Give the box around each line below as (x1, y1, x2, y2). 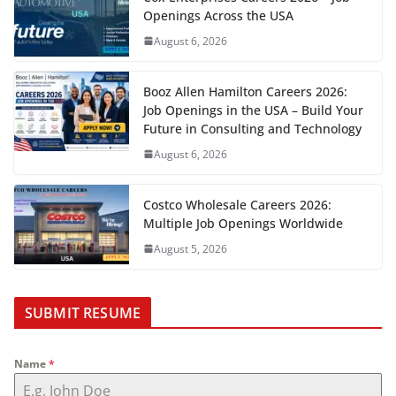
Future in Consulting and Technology (143, 119, 362, 137)
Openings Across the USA (143, 6, 293, 24)
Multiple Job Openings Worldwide (143, 214, 343, 232)
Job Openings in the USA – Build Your (143, 101, 363, 118)
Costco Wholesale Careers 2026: (143, 195, 331, 213)
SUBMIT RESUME (25, 302, 141, 323)
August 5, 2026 (154, 240, 227, 256)
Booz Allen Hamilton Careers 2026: (143, 82, 347, 100)
